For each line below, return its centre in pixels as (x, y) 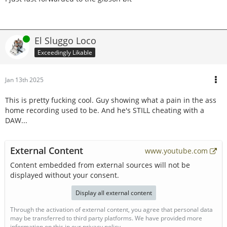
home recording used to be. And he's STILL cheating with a (105, 110)
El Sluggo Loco (65, 41)
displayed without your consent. (65, 175)
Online (14, 39)
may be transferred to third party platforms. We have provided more (106, 218)
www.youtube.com (176, 151)
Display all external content (113, 193)
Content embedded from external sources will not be (100, 165)
